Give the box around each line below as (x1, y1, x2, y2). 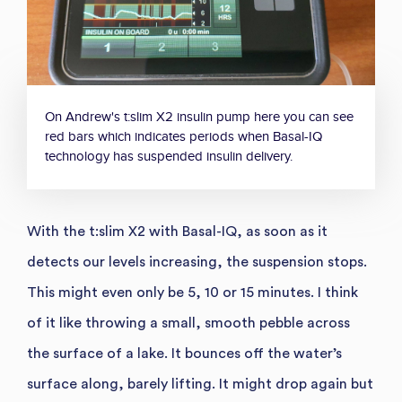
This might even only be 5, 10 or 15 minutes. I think (27, 285, 358, 301)
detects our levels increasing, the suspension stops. (27, 255, 367, 270)
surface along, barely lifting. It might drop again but (27, 377, 373, 392)
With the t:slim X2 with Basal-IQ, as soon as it (27, 224, 328, 240)
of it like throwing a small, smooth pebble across (27, 316, 350, 331)
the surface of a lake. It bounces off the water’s (27, 346, 342, 362)
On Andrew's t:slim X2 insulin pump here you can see (45, 109, 354, 126)
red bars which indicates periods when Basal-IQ (45, 129, 322, 145)
